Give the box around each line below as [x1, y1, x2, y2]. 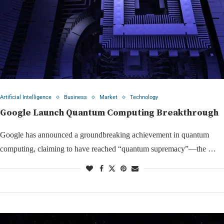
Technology [130, 94, 158, 101]
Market [99, 94, 117, 101]
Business [64, 94, 87, 101]
